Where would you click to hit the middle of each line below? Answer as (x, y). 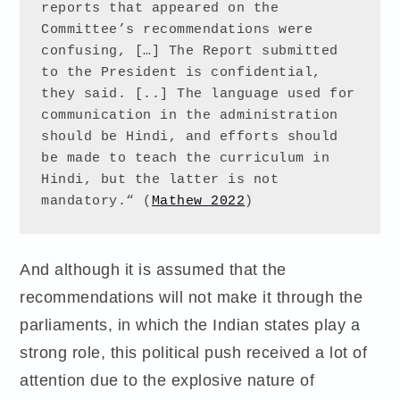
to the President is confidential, (181, 73)
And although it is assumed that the (153, 270)
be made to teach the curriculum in (186, 159)
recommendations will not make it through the (192, 297)
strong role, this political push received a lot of (194, 353)
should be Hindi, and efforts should (190, 137)
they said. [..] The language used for (198, 95)
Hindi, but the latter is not (160, 180)
